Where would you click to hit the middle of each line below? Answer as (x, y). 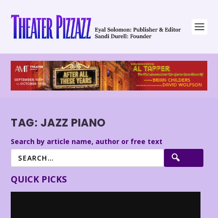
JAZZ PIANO (73, 123)
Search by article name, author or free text (87, 141)
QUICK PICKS (39, 179)
